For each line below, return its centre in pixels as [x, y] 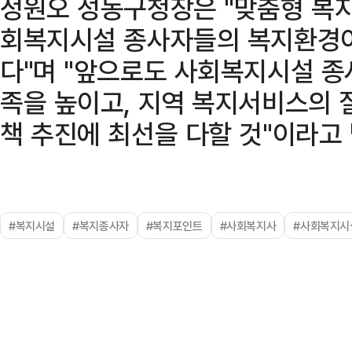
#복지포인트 [174, 225]
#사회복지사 [248, 225]
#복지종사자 [101, 225]
